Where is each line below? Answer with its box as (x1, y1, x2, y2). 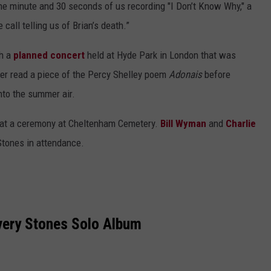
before (202, 68, 230, 81)
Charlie (226, 117, 256, 130)
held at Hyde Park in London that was (85, 49, 236, 62)
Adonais (169, 68, 202, 81)
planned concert (13, 49, 85, 62)
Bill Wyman (160, 117, 206, 130)
